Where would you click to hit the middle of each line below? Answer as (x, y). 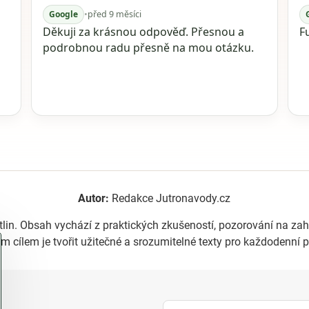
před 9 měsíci (115, 14)
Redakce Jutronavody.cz (170, 198)
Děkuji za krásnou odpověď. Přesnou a (144, 32)
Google (64, 14)
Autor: (94, 198)
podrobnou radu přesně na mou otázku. (149, 48)
